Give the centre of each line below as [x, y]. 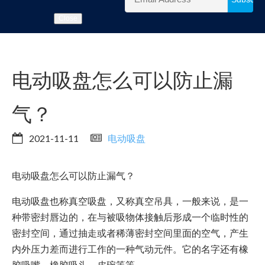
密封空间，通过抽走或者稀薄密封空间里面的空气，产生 [130, 233]
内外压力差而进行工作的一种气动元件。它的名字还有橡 [130, 249]
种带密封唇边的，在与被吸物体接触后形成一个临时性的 [130, 217]
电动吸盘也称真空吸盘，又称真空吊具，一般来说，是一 [130, 201]
